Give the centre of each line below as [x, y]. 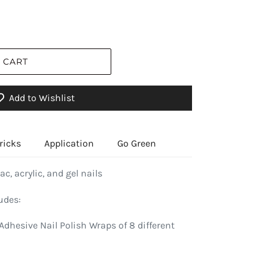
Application [69, 144]
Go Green [137, 144]
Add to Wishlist [42, 98]
